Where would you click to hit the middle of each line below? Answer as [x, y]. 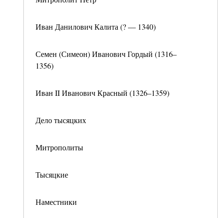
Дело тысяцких [61, 120]
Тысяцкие [52, 174]
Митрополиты [59, 147]
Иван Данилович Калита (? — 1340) [96, 27]
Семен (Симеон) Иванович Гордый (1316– [106, 54]
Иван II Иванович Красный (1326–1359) [102, 93]
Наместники [56, 202]
